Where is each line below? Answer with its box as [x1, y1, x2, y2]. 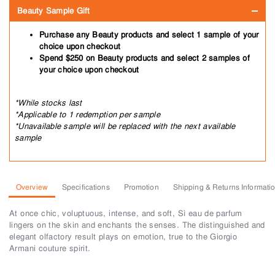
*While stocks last [15, 98, 82, 108]
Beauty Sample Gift [17, 6, 90, 16]
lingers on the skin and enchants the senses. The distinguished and [9, 220, 265, 230]
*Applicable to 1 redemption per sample [15, 109, 160, 120]
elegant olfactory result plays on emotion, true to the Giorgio [9, 231, 238, 242]
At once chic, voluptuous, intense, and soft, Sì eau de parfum [9, 208, 242, 219]
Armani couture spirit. [9, 243, 91, 254]
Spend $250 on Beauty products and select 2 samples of [39, 53, 250, 63]
